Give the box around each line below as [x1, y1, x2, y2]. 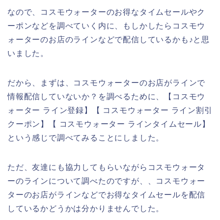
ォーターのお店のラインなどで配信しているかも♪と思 [7, 35, 210, 44]
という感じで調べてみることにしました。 [7, 133, 165, 142]
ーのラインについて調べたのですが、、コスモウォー [7, 176, 206, 185]
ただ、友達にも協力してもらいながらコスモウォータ [7, 163, 206, 171]
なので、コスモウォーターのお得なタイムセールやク [7, 7, 206, 16]
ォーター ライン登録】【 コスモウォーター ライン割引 [7, 106, 213, 114]
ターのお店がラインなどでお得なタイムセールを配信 [7, 190, 206, 199]
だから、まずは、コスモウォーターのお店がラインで [7, 78, 206, 87]
